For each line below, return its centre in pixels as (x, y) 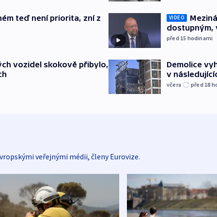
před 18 (201, 84)
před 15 (177, 38)
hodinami (200, 38)
